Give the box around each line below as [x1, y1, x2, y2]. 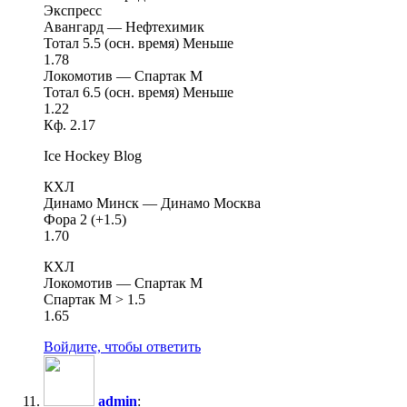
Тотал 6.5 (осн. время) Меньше [44, 84, 233, 100]
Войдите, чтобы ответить [44, 338, 201, 354]
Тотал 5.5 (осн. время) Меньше [44, 35, 233, 51]
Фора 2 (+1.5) [44, 211, 126, 227]
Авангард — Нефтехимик [44, 18, 204, 35]
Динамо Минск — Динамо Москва [44, 194, 261, 211]
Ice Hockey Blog [44, 147, 142, 164]
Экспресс [44, 2, 102, 18]
